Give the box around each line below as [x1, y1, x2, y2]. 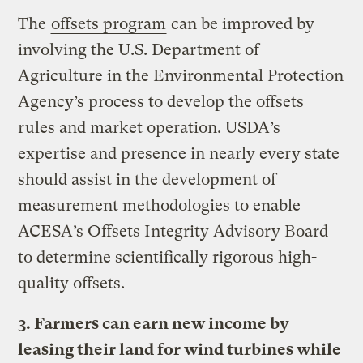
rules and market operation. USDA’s [18, 117, 281, 137]
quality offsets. [18, 273, 126, 293]
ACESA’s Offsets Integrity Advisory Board [18, 221, 329, 241]
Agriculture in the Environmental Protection [18, 66, 344, 85]
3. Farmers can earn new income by [18, 314, 290, 333]
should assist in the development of [18, 169, 277, 189]
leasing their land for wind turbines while [18, 340, 342, 359]
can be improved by [167, 14, 315, 33]
